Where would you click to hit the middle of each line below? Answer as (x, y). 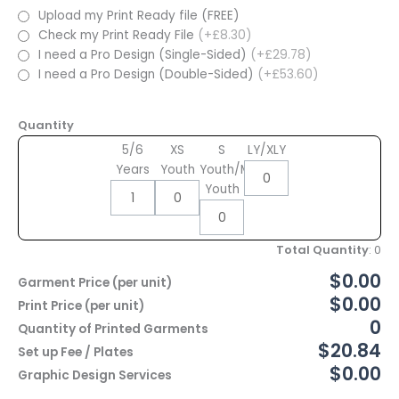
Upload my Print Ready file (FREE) (139, 16)
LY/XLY (266, 151)
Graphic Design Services (95, 376)
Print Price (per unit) (81, 306)
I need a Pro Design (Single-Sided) (144, 55)
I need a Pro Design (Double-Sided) (148, 75)
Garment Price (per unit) (95, 283)
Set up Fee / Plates (76, 353)
